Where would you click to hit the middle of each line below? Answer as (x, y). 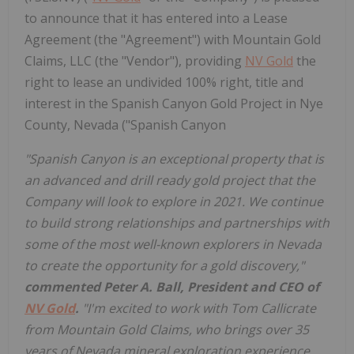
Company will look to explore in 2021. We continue (174, 201)
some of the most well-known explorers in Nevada (173, 244)
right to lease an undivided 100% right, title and (164, 82)
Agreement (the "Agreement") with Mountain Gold (173, 39)
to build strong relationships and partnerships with (177, 222)
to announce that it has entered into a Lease (156, 18)
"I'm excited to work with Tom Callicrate (198, 308)
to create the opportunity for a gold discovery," (164, 265)
